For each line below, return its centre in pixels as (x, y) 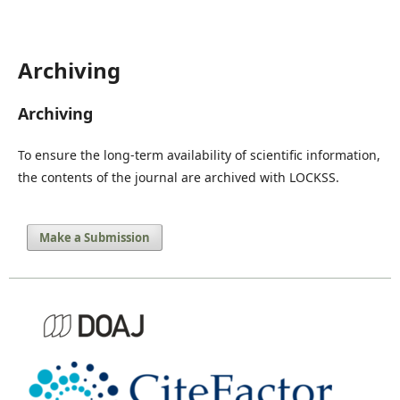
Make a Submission (95, 237)
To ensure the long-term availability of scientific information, (199, 155)
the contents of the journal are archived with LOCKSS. (179, 177)
